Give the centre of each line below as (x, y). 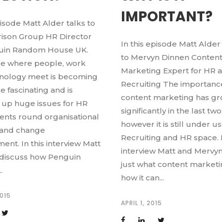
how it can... (142, 177)
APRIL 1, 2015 (141, 203)
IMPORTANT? (166, 16)
